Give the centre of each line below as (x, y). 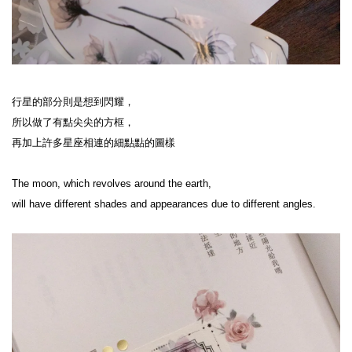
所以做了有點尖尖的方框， (73, 122)
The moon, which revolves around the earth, (112, 183)
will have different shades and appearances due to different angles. (164, 203)
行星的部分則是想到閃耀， (73, 101)
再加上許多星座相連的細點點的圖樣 (93, 142)
